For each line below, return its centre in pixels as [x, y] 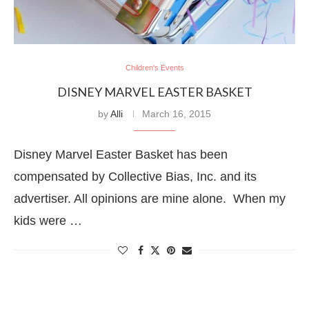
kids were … [48, 221]
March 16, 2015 [177, 114]
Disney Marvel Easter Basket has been [121, 155]
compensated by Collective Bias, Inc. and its [135, 177]
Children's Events [154, 68]
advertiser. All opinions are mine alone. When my [150, 199]
